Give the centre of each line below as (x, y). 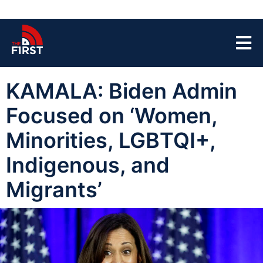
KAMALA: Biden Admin (122, 91)
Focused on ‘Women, (112, 116)
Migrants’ (54, 190)
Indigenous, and (88, 165)
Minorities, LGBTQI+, (111, 140)
